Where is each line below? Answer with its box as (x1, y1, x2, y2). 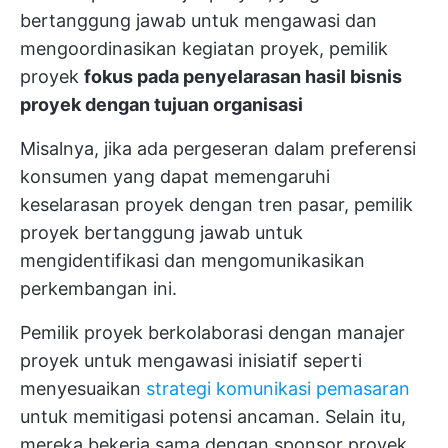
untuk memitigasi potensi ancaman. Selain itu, (20, 406, 406, 427)
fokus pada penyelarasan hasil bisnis (84, 66, 402, 87)
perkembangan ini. (20, 278, 177, 299)
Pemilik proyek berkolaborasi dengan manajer (20, 322, 405, 343)
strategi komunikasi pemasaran (146, 378, 410, 399)
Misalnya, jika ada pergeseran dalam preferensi (20, 138, 416, 159)
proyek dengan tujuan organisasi (20, 94, 303, 115)
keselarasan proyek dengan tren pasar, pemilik (20, 194, 413, 215)
